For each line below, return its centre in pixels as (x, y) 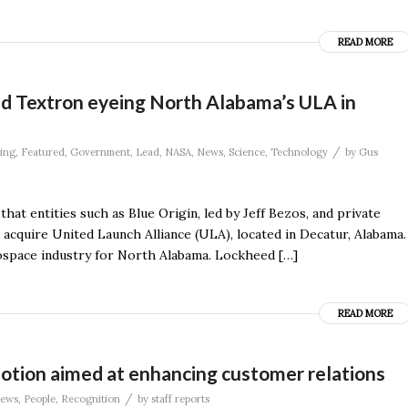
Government (100, 152)
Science (247, 152)
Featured (43, 152)
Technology (299, 152)
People (40, 398)
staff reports (180, 398)
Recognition (91, 398)
